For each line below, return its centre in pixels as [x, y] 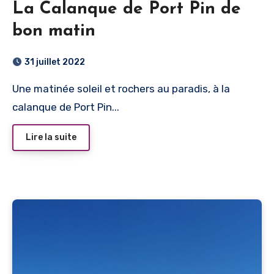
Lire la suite [51, 137]
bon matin [54, 31]
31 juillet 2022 [55, 62]
